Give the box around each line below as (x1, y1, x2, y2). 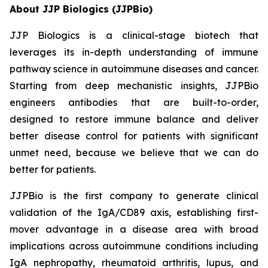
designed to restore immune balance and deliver (10, 113, 258, 125)
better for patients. (10, 163, 96, 175)
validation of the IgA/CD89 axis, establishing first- (10, 206, 258, 218)
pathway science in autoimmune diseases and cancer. (10, 63, 258, 75)
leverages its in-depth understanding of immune (10, 46, 258, 58)
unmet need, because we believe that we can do (10, 147, 258, 159)
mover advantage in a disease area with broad (10, 223, 258, 235)
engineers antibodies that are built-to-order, (10, 96, 258, 108)
